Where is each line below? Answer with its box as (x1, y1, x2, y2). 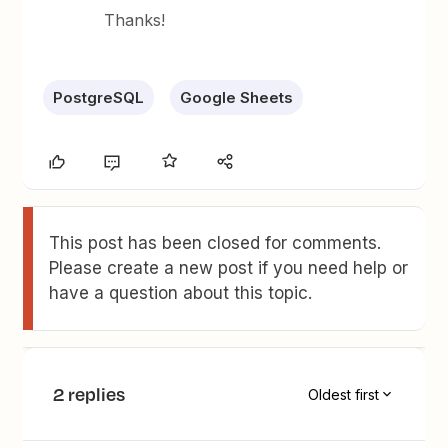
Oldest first (307, 385, 379, 403)
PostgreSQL (53, 88, 145, 107)
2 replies (53, 381, 126, 407)
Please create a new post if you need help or (49, 258, 409, 278)
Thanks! (104, 10, 166, 30)
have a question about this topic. (49, 283, 313, 303)
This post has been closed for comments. (49, 233, 382, 253)
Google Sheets (180, 88, 294, 107)
